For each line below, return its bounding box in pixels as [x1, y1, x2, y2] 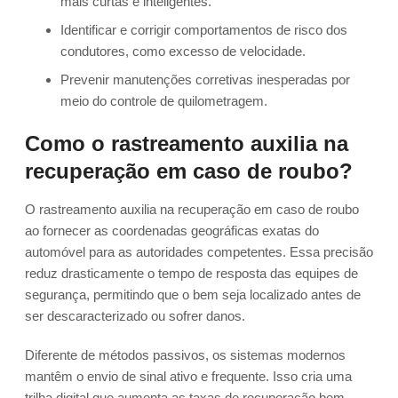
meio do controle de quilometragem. [60, 93, 267, 109]
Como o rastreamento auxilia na [25, 131, 348, 156]
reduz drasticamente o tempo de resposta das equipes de [25, 266, 358, 282]
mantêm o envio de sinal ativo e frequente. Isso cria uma [25, 369, 352, 385]
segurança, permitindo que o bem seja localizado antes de [25, 287, 361, 303]
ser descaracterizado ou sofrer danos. [25, 308, 245, 324]
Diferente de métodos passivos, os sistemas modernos [25, 347, 346, 363]
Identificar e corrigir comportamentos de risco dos [60, 22, 347, 38]
